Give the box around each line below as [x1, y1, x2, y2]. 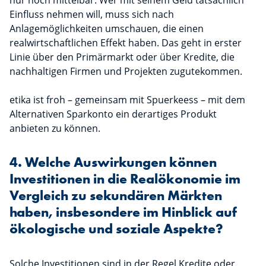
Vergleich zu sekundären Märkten [9, 187, 222, 205]
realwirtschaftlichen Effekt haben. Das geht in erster [9, 36, 242, 50]
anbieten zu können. [9, 122, 100, 135]
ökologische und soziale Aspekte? [9, 220, 223, 238]
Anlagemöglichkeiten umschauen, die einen [9, 22, 204, 36]
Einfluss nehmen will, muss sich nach [9, 8, 174, 21]
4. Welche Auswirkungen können [9, 154, 217, 172]
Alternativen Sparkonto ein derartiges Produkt [9, 107, 217, 121]
